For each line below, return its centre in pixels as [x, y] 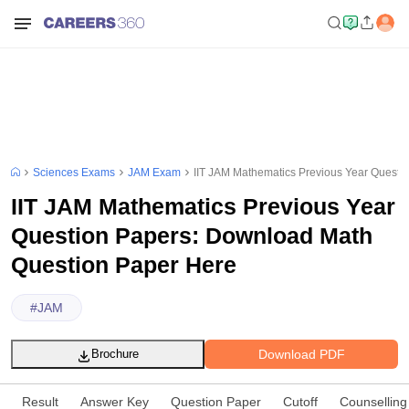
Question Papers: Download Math [192, 236]
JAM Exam [154, 173]
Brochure [115, 354]
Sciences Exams [74, 173]
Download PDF [301, 354]
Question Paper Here [124, 265]
